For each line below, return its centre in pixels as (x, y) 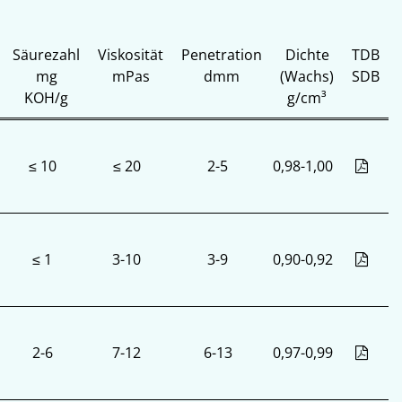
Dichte (307, 55)
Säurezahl (46, 55)
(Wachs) (307, 76)
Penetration (222, 55)
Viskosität (131, 55)
